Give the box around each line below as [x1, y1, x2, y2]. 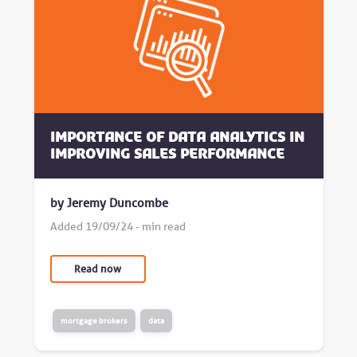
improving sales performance [49, 144, 284, 163]
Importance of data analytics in [49, 127, 304, 146]
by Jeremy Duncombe [49, 194, 168, 210]
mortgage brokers [60, 316, 127, 327]
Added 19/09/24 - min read [49, 219, 186, 233]
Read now [74, 262, 121, 276]
